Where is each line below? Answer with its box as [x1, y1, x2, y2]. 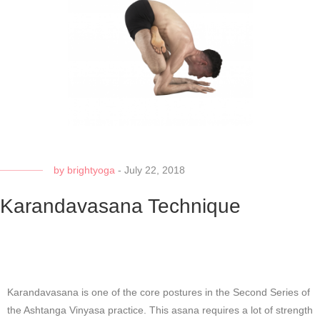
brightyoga [67, 164, 115, 176]
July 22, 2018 [124, 164, 185, 176]
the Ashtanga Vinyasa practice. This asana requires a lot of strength [7, 304, 313, 316]
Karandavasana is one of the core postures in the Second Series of [7, 286, 310, 298]
